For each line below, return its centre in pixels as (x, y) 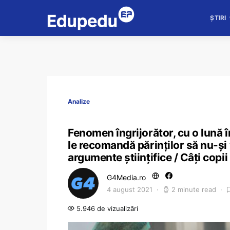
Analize (79, 101)
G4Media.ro (126, 177)
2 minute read (194, 189)
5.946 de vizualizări (106, 208)
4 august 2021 (130, 189)
